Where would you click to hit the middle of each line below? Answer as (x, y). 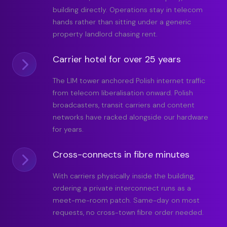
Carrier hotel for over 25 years (117, 60)
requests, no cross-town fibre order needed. (128, 213)
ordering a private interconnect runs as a (122, 188)
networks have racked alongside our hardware (130, 117)
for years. (68, 129)
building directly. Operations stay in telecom (128, 10)
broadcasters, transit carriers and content (124, 105)
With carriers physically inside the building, (124, 176)
